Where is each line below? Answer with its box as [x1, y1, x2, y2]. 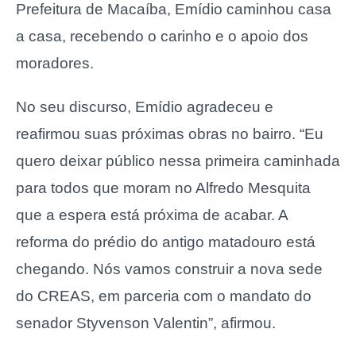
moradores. [16, 55, 94, 72]
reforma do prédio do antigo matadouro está [16, 233, 315, 250]
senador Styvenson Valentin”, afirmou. [16, 314, 276, 331]
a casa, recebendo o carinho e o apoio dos [16, 28, 308, 45]
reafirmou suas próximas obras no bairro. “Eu [16, 125, 323, 142]
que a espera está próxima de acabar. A [16, 206, 288, 223]
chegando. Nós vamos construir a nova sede [16, 260, 323, 277]
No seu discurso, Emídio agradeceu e [16, 98, 273, 115]
